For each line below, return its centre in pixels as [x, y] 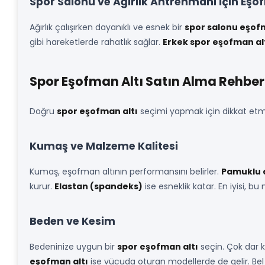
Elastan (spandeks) [98, 186]
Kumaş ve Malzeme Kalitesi [104, 146]
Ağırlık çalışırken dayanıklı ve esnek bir [107, 27]
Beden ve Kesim [72, 221]
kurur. [42, 186]
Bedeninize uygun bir [73, 247]
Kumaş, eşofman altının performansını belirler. [125, 172]
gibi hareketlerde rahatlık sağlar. [96, 42]
